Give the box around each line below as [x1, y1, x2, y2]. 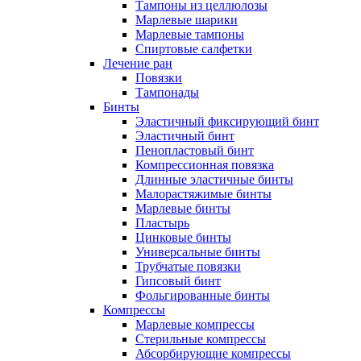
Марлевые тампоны [135, 27, 244, 42]
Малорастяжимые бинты [135, 187, 272, 201]
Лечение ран [103, 56, 172, 71]
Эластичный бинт [135, 129, 234, 143]
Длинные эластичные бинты [135, 172, 293, 187]
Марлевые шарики [135, 13, 238, 27]
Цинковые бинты [135, 230, 231, 245]
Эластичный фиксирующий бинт [135, 114, 319, 129]
